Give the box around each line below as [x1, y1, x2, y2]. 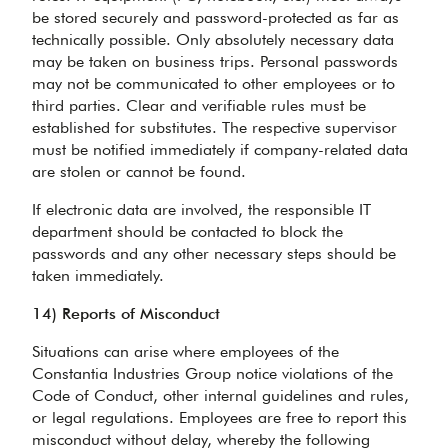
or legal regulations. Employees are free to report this [32, 408, 407, 427]
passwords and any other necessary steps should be [32, 244, 396, 263]
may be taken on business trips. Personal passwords [32, 52, 398, 71]
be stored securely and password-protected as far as [32, 8, 399, 27]
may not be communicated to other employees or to [32, 74, 395, 93]
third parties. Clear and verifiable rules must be [32, 96, 366, 115]
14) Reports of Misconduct [32, 304, 220, 323]
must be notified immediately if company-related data [32, 140, 408, 159]
